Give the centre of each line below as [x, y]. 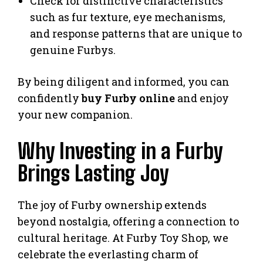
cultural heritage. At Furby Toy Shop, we [123, 238]
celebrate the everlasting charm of [108, 254]
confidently [50, 98]
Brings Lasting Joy [93, 174]
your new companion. [75, 115]
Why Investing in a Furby [120, 151]
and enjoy [202, 98]
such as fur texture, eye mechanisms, [128, 17]
